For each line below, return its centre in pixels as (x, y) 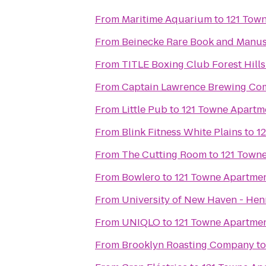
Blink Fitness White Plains (182, 132)
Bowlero (141, 177)
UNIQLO (141, 222)
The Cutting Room (164, 155)
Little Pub (145, 110)
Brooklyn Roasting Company (188, 245)
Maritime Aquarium (167, 19)
